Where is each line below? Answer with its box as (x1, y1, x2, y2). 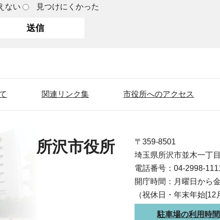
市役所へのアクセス (123, 90, 194, 99)
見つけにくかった (36, 2, 99, 11)
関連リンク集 (41, 90, 89, 99)
